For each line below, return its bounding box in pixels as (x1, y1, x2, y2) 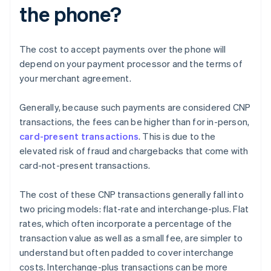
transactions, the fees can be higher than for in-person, (19, 115, 250, 128)
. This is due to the (139, 129, 215, 142)
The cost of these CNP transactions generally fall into (19, 188, 244, 200)
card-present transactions (19, 129, 139, 142)
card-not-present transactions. (19, 158, 150, 171)
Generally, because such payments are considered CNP (19, 100, 251, 113)
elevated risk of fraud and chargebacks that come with (19, 144, 249, 157)
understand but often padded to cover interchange (19, 246, 234, 258)
